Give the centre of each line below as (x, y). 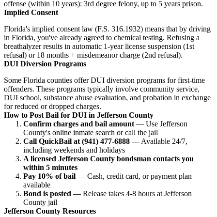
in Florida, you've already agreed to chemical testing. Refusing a (102, 37)
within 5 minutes (50, 167)
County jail (40, 202)
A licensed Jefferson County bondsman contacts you (108, 158)
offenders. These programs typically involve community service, (102, 89)
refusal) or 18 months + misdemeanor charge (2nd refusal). (93, 55)
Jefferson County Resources (50, 211)
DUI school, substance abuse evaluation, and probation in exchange (107, 97)
